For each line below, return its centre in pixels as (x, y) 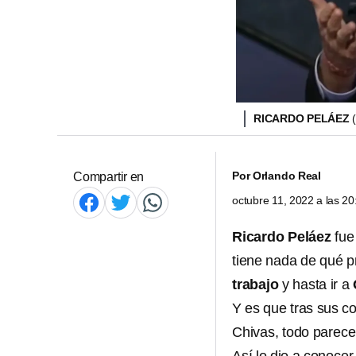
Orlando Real (287, 176)
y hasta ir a (315, 284)
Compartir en (109, 177)
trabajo (255, 284)
